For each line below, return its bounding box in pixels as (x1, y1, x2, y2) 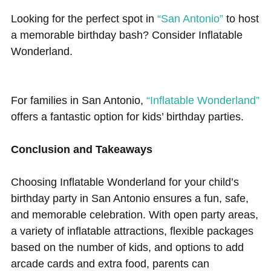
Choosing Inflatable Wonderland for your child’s (10, 175, 239, 188)
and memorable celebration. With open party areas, (10, 208, 258, 221)
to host (223, 12, 259, 25)
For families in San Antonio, (10, 94, 146, 106)
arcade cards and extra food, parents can (10, 257, 209, 270)
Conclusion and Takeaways (10, 143, 152, 155)
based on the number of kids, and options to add (10, 241, 244, 253)
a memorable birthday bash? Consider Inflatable (10, 28, 243, 41)
